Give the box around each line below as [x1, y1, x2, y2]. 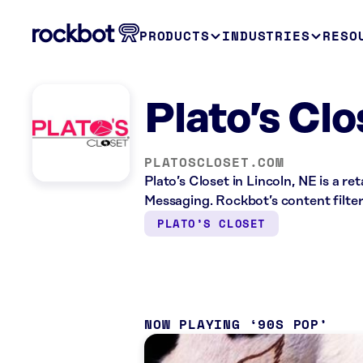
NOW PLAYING [144, 314, 241, 334]
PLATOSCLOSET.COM [144, 152, 284, 172]
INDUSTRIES [222, 26, 310, 45]
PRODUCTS [139, 26, 210, 45]
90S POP [258, 314, 320, 334]
